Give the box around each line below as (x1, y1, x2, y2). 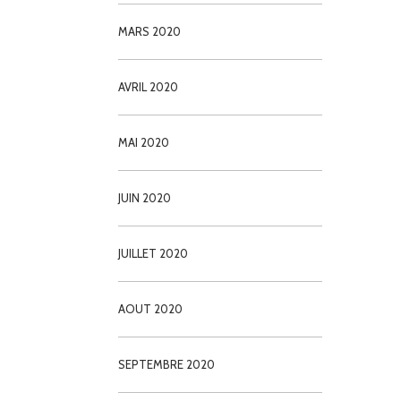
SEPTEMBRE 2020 (118, 356, 216, 371)
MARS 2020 (118, 23, 182, 38)
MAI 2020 (118, 134, 170, 149)
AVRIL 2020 (118, 79, 179, 94)
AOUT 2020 (118, 301, 183, 316)
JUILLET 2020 (118, 245, 189, 260)
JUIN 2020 (118, 190, 172, 205)
